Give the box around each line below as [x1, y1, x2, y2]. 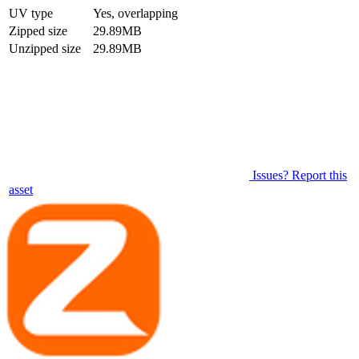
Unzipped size [9, 42, 81, 56]
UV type [9, 6, 53, 21]
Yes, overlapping [93, 6, 178, 21]
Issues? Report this [252, 168, 347, 183]
